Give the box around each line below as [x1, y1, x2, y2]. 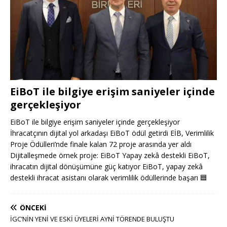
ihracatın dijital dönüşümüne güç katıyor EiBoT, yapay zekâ [10, 162, 203, 172]
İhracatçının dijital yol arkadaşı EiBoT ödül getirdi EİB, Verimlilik [10, 128, 214, 138]
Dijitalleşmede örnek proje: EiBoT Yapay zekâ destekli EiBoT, [10, 150, 210, 161]
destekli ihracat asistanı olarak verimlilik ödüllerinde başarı [10, 173, 200, 183]
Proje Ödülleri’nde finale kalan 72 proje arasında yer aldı [10, 139, 192, 149]
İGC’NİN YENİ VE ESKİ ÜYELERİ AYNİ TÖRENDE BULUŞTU [10, 214, 174, 224]
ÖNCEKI [20, 203, 47, 213]
